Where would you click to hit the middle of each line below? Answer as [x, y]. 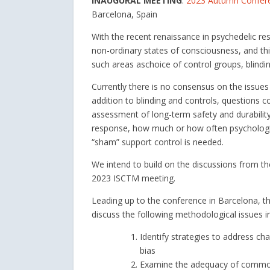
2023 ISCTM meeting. [133, 178]
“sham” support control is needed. [158, 142]
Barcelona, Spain [124, 14]
